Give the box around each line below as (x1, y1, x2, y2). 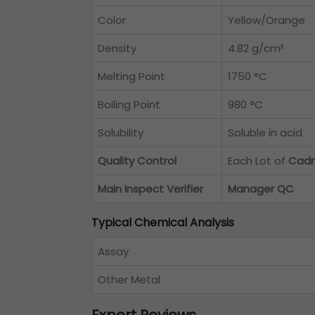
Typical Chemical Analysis (91, 214, 234, 231)
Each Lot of (228, 153, 288, 169)
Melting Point (98, 69, 165, 84)
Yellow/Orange (228, 13, 305, 28)
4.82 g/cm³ (228, 41, 284, 56)
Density (98, 41, 136, 56)
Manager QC (228, 181, 294, 197)
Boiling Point (98, 97, 160, 112)
